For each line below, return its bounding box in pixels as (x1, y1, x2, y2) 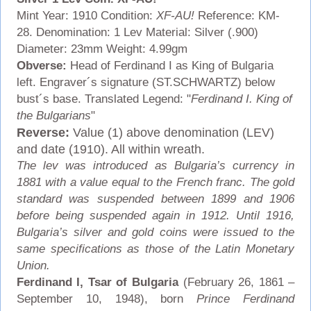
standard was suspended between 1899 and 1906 (16, 192, 295, 205)
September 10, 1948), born (16, 292, 197, 305)
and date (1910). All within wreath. (16, 142, 205, 156)
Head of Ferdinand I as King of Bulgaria (69, 58, 274, 72)
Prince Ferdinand (196, 292, 295, 305)
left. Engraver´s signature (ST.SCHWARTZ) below (16, 75, 275, 89)
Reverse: (16, 125, 69, 140)
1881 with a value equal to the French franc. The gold (16, 175, 295, 189)
